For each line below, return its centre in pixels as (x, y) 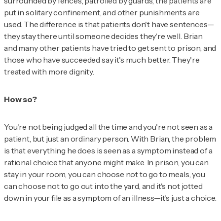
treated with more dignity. (49, 71)
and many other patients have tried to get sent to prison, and (110, 48)
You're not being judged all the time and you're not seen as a (109, 127)
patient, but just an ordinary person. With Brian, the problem (110, 138)
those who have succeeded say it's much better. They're (102, 59)
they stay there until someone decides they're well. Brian (103, 36)
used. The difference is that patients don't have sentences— (109, 24)
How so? (20, 99)
